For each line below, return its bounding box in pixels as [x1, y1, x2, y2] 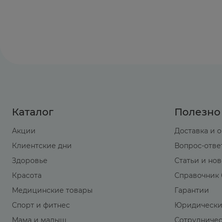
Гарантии [174, 186, 210, 195]
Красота [12, 171, 42, 180]
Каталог [12, 106, 54, 118]
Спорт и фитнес [12, 201, 70, 210]
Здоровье [12, 156, 48, 166]
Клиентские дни [12, 141, 72, 151]
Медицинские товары [12, 186, 93, 195]
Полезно [174, 106, 221, 118]
